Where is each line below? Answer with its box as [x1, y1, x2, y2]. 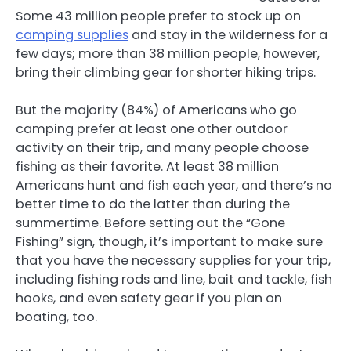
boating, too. [16, 308, 97, 326]
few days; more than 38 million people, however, [16, 45, 320, 63]
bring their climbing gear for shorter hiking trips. [16, 63, 316, 81]
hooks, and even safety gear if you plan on [16, 289, 282, 307]
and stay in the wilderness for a [128, 26, 327, 44]
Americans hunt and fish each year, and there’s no [16, 176, 332, 194]
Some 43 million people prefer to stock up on [16, 7, 301, 25]
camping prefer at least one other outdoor [16, 120, 288, 138]
